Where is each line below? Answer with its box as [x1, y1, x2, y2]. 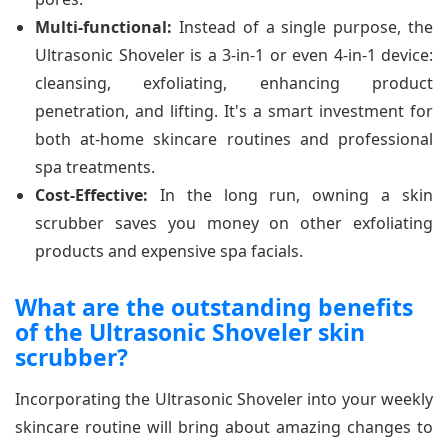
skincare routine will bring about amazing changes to [15, 416, 433, 439]
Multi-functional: [35, 16, 172, 39]
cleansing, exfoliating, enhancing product [35, 72, 433, 95]
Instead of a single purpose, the [172, 16, 433, 39]
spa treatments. [35, 156, 155, 179]
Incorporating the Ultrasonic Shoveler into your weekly [15, 388, 433, 411]
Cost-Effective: [35, 184, 148, 207]
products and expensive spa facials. [35, 240, 303, 263]
